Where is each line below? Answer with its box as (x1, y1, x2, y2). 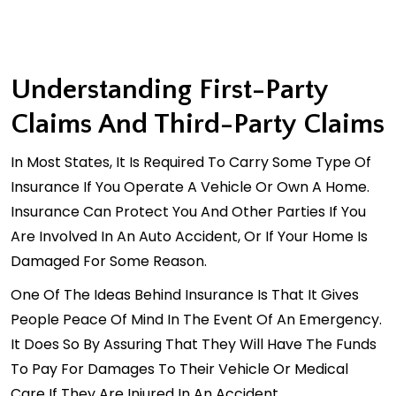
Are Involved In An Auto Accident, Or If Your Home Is (11, 225, 368, 247)
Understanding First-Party (11, 73, 328, 105)
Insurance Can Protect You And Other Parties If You (11, 201, 366, 222)
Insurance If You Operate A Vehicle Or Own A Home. (11, 176, 369, 197)
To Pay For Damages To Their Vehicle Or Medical (11, 358, 348, 379)
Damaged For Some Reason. (11, 250, 207, 271)
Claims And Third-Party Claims (11, 108, 385, 140)
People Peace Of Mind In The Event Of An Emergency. (11, 308, 382, 330)
